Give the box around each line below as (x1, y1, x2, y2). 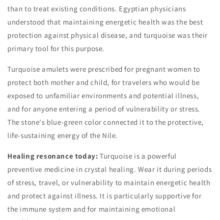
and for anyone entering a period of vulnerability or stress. (7, 104, 201, 114)
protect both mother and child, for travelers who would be (7, 78, 200, 87)
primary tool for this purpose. (7, 44, 105, 54)
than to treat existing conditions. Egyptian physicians (7, 4, 186, 14)
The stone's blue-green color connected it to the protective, (7, 117, 204, 127)
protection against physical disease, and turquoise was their (7, 30, 208, 40)
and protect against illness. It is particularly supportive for (7, 191, 202, 201)
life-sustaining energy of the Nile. (7, 131, 118, 140)
